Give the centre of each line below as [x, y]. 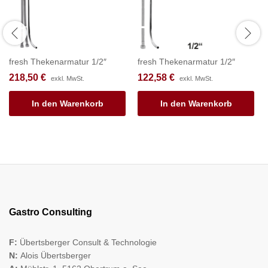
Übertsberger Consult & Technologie [88, 242]
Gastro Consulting [51, 212]
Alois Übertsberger [56, 255]
